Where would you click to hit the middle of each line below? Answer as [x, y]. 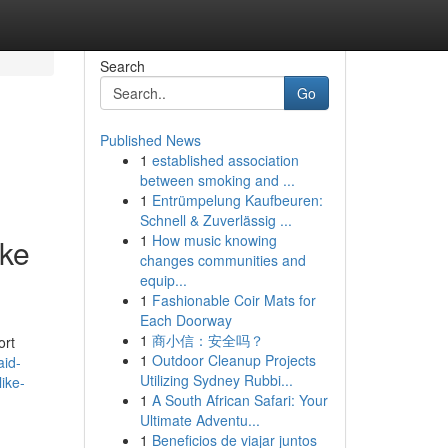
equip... [163, 280]
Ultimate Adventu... [199, 420]
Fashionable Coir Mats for [233, 300]
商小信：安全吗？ [207, 340]
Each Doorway [185, 320]
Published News [150, 140]
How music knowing [214, 240]
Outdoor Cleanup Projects [233, 360]
